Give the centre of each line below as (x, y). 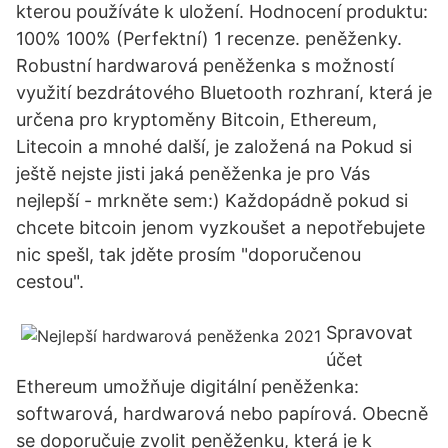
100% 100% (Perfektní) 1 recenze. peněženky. (209, 38)
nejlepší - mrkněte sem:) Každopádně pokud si (212, 200)
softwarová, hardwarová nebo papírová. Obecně (222, 413)
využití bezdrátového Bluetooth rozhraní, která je (224, 92)
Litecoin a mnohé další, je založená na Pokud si (214, 146)
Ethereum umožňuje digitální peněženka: (187, 386)
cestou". (50, 281)
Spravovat (369, 332)
